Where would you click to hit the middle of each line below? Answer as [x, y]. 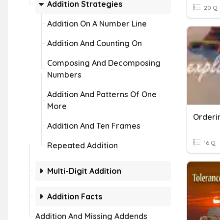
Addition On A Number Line [97, 24]
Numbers [64, 75]
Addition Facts [75, 196]
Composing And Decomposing [104, 63]
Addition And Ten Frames [94, 126]
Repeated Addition [82, 145]
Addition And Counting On [95, 43]
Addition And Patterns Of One [102, 94]
